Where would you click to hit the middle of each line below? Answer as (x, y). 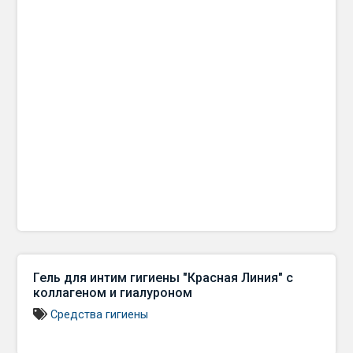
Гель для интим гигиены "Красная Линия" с (163, 278)
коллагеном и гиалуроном (113, 293)
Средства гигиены (100, 315)
